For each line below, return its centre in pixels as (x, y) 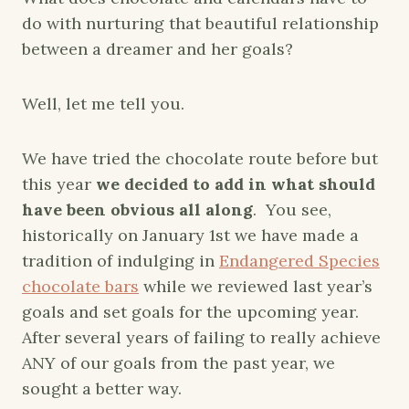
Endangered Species (299, 260)
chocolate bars (80, 286)
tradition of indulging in (121, 260)
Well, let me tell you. (103, 103)
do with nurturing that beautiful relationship (200, 23)
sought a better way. (102, 388)
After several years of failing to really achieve (201, 337)
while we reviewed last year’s (256, 286)
